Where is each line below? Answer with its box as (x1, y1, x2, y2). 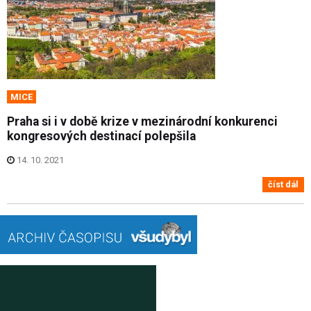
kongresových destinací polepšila (7, 128, 196, 143)
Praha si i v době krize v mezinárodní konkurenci (7, 114, 278, 128)
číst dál (268, 178, 299, 190)
